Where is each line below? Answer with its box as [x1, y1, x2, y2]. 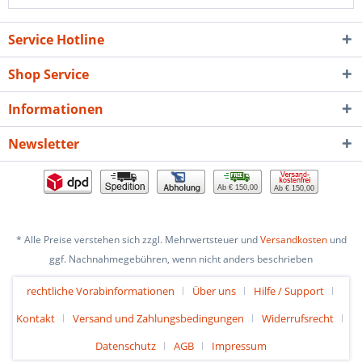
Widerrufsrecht [262, 311, 334, 326]
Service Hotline [8, 31, 104, 48]
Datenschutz [95, 339, 156, 354]
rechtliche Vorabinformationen [26, 284, 175, 299]
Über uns [192, 284, 236, 299]
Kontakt [16, 311, 55, 326]
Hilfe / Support [253, 284, 324, 299]
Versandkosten [259, 233, 327, 247]
